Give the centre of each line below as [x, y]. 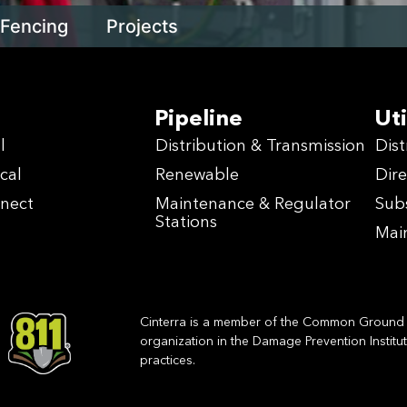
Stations [187, 221]
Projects [142, 26]
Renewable [198, 174]
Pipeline [199, 118]
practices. [167, 359]
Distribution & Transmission [261, 145]
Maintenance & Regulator [253, 203]
